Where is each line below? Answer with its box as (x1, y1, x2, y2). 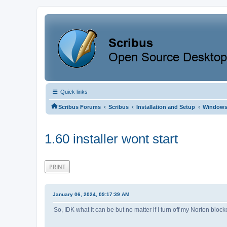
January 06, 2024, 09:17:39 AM (53, 191, 129, 197)
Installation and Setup (136, 104, 195, 110)
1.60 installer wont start (45, 131, 178, 146)
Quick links (59, 89, 88, 95)
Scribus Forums (58, 104, 101, 110)
